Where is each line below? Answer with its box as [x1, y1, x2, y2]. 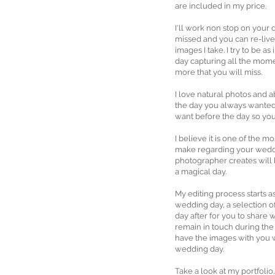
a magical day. [175, 167, 227, 176]
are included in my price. [175, 1, 268, 10]
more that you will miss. [175, 68, 262, 77]
